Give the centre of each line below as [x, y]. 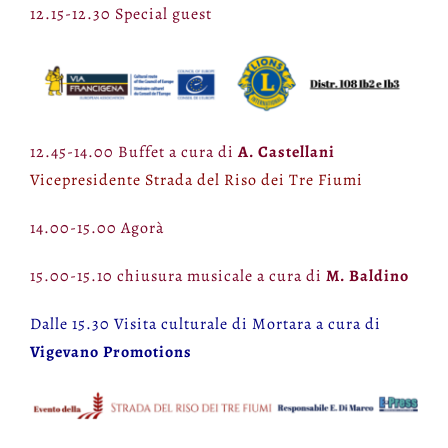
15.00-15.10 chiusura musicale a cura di [177, 276]
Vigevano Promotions [110, 352]
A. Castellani [284, 152]
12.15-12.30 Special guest [120, 14]
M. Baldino [367, 276]
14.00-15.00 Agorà [96, 228]
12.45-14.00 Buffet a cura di [131, 152]
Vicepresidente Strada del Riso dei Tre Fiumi [196, 180]
